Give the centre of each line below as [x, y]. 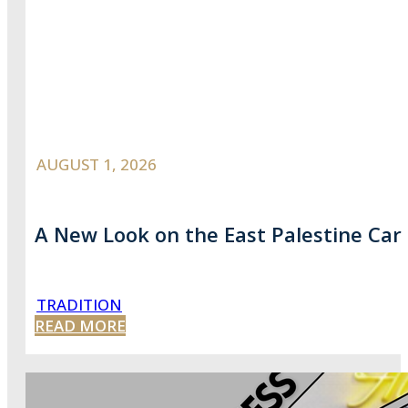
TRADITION [79, 304]
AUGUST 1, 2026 [97, 165]
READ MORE [80, 325]
